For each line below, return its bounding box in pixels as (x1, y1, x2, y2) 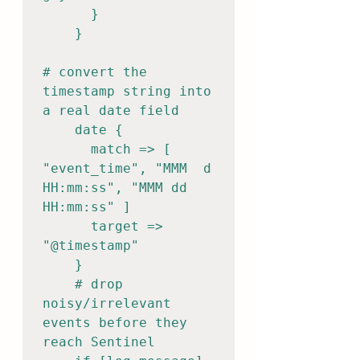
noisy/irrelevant (43, 296, 171, 311)
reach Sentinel (43, 334, 155, 350)
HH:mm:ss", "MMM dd (43, 180, 187, 195)
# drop (43, 276, 75, 292)
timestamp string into (43, 84, 211, 99)
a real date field (43, 103, 179, 118)
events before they (43, 315, 187, 330)
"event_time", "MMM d (43, 161, 211, 176)
